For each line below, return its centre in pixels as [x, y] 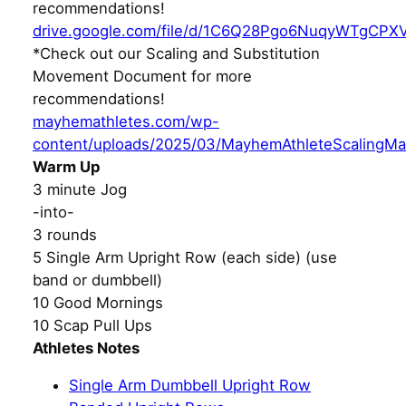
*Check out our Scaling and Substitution [176, 53]
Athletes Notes [86, 348]
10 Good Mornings [98, 302]
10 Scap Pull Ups [92, 325]
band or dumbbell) [97, 280]
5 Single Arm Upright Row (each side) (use [185, 257]
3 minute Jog [80, 189]
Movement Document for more [142, 76]
